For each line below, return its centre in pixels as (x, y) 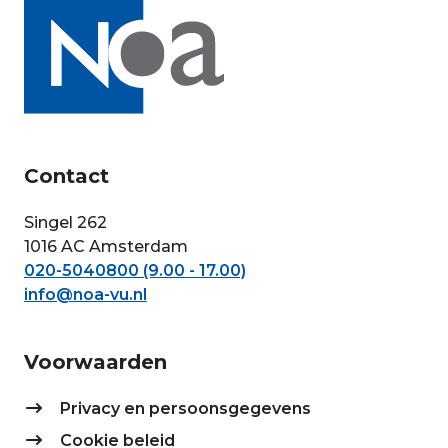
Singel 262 (65, 223)
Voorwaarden (95, 362)
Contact (66, 176)
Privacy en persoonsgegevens (185, 409)
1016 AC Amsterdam (106, 247)
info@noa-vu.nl (85, 295)
